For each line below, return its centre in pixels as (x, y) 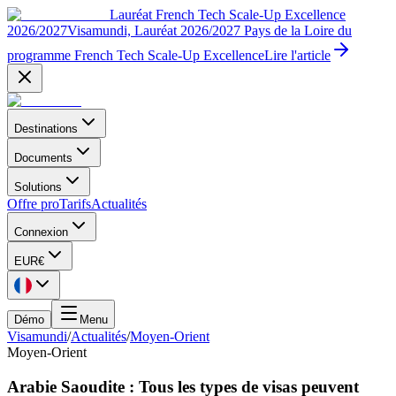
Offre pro (33, 204)
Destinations (46, 129)
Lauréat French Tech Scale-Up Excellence (228, 15)
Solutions (38, 187)
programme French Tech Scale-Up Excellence (136, 55)
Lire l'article (297, 55)
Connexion (41, 232)
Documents (43, 158)
